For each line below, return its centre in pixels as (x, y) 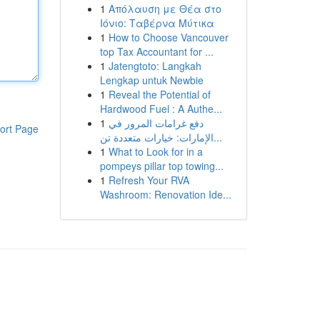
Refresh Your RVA (149, 180)
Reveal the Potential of (159, 94)
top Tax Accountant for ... (156, 51)
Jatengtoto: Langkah (155, 66)
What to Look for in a (155, 151)
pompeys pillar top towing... (161, 166)
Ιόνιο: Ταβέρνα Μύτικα (157, 23)
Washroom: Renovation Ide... (165, 194)
